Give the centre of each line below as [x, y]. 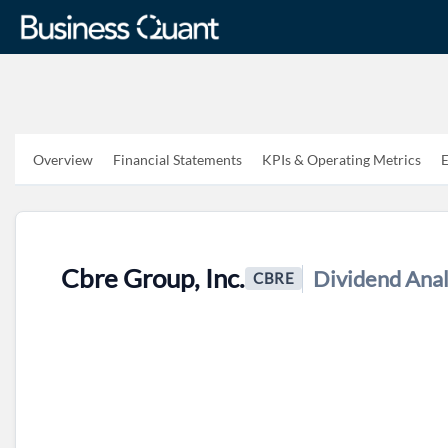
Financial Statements [177, 159]
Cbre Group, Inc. [153, 278]
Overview [63, 159]
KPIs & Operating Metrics [341, 159]
